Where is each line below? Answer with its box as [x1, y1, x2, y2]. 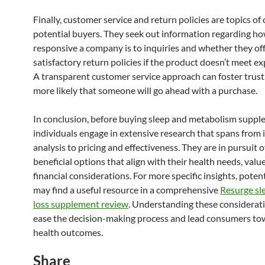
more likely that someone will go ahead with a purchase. [33, 84, 257, 96]
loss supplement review [33, 198, 128, 209]
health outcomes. [33, 226, 103, 238]
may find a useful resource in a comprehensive [33, 183, 220, 195]
